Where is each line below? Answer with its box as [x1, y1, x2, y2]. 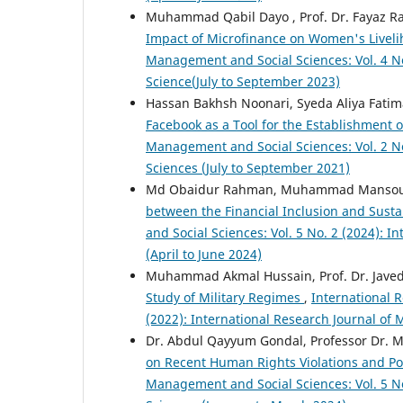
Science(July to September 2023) [146, 73, 340, 91]
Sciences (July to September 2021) [146, 159, 350, 177]
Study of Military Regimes [146, 289, 304, 307]
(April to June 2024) [146, 246, 262, 264]
